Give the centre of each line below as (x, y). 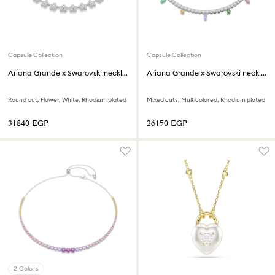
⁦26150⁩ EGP (167, 124)
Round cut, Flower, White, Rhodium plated (67, 100)
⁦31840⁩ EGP (28, 124)
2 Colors (26, 269)
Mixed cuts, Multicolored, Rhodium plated (206, 100)
